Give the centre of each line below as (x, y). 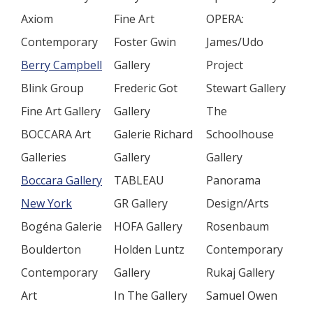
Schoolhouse (240, 134)
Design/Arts (238, 203)
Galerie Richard (153, 134)
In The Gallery (151, 296)
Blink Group (52, 88)
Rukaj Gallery (240, 272)
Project (225, 65)
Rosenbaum (238, 226)
